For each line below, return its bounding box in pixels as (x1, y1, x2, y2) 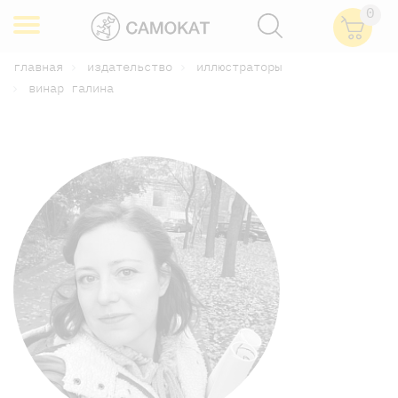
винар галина (28, 79, 114, 96)
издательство (87, 59, 172, 75)
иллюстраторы (196, 59, 282, 75)
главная (13, 59, 63, 75)
